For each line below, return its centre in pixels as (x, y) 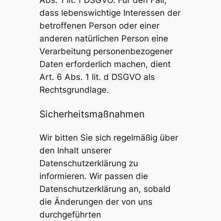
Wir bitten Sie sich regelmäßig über (109, 138)
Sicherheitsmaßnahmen (92, 114)
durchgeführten (70, 215)
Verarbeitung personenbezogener (106, 51)
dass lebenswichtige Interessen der (110, 13)
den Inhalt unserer (75, 151)
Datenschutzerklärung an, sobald (105, 189)
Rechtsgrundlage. (74, 90)
